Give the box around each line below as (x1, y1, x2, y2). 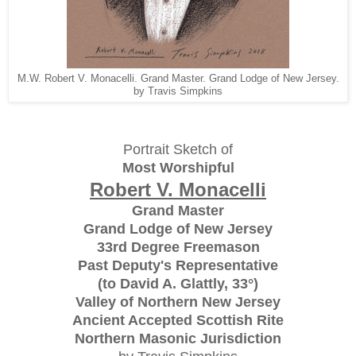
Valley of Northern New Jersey (75, 293, 281, 310)
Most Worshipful (122, 159, 234, 176)
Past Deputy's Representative (78, 257, 278, 273)
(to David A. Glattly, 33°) (98, 275, 258, 292)
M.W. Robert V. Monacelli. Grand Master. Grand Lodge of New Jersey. (17, 72, 339, 84)
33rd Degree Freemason (96, 238, 260, 255)
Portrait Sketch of (123, 141, 233, 157)
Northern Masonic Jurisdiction (75, 330, 281, 346)
